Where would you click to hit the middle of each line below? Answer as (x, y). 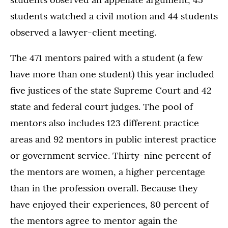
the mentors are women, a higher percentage (108, 172)
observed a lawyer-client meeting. (83, 32)
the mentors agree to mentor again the (94, 220)
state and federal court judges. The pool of (102, 106)
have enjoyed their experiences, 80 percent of (109, 204)
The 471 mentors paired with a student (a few (106, 58)
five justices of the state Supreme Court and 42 (111, 90)
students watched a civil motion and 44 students (114, 16)
